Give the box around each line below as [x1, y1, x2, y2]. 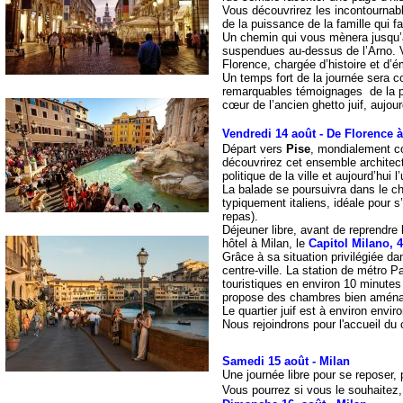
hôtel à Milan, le [222, 237, 309, 250]
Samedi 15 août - [222, 354, 319, 368]
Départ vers [222, 142, 286, 156]
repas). [222, 210, 258, 223]
